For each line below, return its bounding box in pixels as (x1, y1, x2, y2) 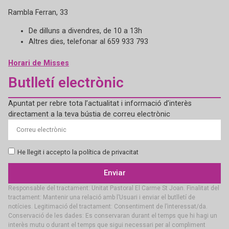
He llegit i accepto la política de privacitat (17, 148, 139, 156)
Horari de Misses (8, 58, 69, 67)
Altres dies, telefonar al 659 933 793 (29, 37, 148, 46)
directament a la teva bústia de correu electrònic (8, 109, 170, 119)
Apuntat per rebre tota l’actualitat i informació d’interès (8, 99, 192, 108)
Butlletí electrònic (8, 74, 124, 91)
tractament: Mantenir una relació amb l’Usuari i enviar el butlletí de (8, 193, 195, 201)
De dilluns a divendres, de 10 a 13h (29, 26, 142, 35)
